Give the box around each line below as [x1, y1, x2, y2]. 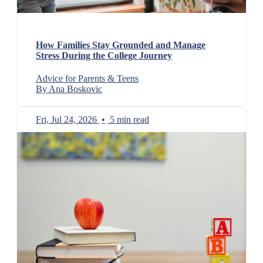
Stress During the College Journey [36, 50, 172, 60]
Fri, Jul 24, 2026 [36, 114, 97, 124]
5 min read [110, 114, 149, 124]
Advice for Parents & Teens [36, 73, 139, 83]
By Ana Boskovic [36, 84, 102, 94]
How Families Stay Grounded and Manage [36, 39, 205, 50]
